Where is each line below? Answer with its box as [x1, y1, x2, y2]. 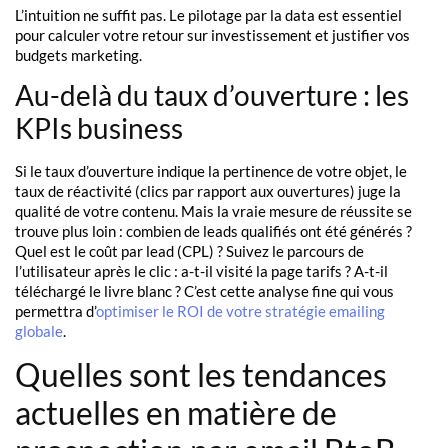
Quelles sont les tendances [15, 354, 387, 394]
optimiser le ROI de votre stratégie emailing [96, 302, 385, 321]
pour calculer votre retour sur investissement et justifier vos [15, 26, 410, 45]
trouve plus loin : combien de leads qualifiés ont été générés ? [15, 222, 412, 241]
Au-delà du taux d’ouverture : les [15, 78, 409, 113]
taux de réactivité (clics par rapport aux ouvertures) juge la [15, 182, 401, 201]
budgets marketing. [15, 46, 142, 65]
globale [15, 322, 63, 341]
